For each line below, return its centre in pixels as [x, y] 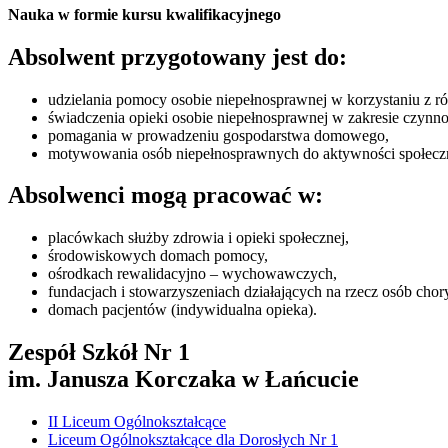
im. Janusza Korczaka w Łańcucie [183, 379]
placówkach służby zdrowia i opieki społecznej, [198, 238]
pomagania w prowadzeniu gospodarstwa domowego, [218, 135]
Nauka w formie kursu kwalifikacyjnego [144, 14]
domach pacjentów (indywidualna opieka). [182, 310]
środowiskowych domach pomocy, [158, 256]
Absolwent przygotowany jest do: [177, 56]
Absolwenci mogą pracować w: [165, 195]
